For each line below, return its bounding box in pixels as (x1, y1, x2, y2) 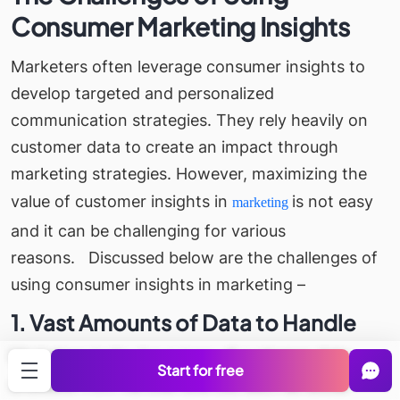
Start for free (156, 361, 244, 379)
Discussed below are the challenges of (88, 248, 378, 268)
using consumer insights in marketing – (11, 275, 319, 295)
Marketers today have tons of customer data (11, 347, 350, 367)
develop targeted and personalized (11, 84, 274, 104)
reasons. (11, 248, 88, 268)
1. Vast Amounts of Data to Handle (11, 309, 360, 337)
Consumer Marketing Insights (11, 11, 350, 43)
